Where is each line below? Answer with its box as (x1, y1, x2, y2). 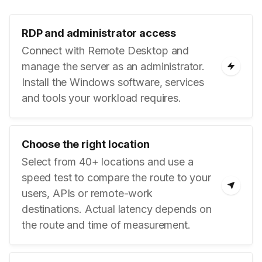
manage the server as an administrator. (22, 60, 205, 73)
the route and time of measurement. (22, 219, 191, 231)
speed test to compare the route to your (22, 171, 211, 184)
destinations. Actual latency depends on (22, 203, 212, 215)
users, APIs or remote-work (22, 187, 153, 199)
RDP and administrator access (22, 27, 176, 39)
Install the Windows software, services (22, 76, 204, 88)
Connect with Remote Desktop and (22, 44, 189, 57)
